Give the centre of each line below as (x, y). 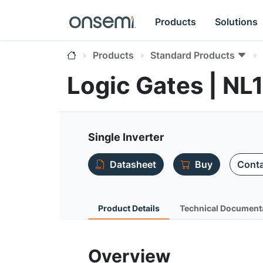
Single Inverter (126, 137)
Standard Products (193, 55)
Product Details (129, 208)
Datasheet (133, 164)
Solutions (237, 21)
